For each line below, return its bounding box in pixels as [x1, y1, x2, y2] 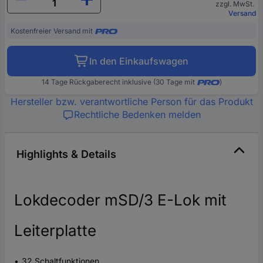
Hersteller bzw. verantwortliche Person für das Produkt [10, 95, 253, 107]
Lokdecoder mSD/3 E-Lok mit [14, 190, 227, 209]
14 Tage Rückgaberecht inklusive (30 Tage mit [41, 77, 195, 86]
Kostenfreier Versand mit [11, 26, 93, 35]
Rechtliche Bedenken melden [74, 108, 201, 120]
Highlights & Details [16, 147, 116, 160]
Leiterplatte [14, 221, 96, 240]
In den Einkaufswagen [89, 55, 188, 67]
